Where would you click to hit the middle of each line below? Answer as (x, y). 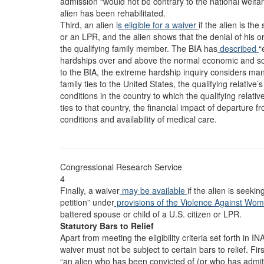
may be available (154, 190)
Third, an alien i (89, 25)
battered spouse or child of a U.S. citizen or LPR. (151, 214)
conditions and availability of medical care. (138, 119)
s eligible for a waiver (158, 25)
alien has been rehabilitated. (113, 13)
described (238, 48)
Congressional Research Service (121, 167)
